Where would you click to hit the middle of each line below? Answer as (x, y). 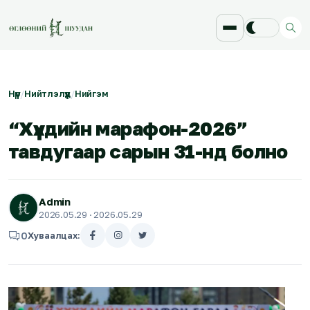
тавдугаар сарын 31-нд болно (148, 151)
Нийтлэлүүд (48, 93)
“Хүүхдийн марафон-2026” (128, 128)
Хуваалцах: (54, 235)
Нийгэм (91, 93)
